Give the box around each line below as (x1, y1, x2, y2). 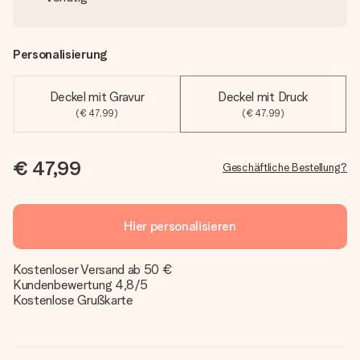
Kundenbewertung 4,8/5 (13, 277, 148, 292)
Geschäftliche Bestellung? (223, 161, 347, 174)
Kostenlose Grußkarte (13, 292, 133, 308)
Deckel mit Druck (218, 89, 309, 104)
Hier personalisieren (124, 219, 236, 234)
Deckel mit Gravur (49, 89, 145, 104)
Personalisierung (13, 47, 107, 62)
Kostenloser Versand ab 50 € (13, 262, 173, 277)
